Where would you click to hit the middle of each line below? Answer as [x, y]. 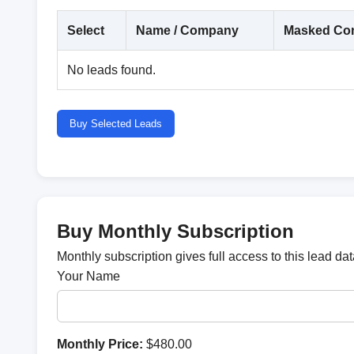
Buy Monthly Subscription [175, 231]
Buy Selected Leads [116, 124]
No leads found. [111, 70]
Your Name [88, 276]
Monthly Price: [100, 344]
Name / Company [187, 30]
